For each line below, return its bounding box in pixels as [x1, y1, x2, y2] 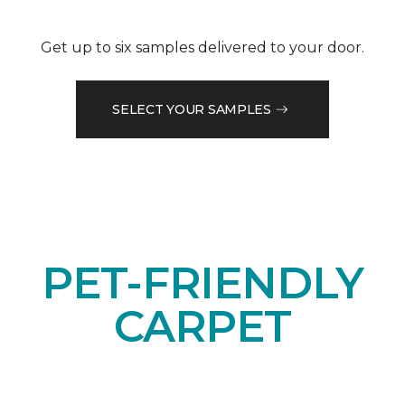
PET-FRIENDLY [41, 257, 364, 310]
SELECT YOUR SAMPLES [112, 100, 271, 118]
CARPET [113, 300, 292, 353]
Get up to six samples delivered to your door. [41, 39, 364, 57]
